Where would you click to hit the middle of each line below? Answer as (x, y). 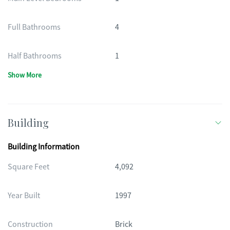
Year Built (24, 196)
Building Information (44, 147)
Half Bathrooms (35, 56)
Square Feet (28, 167)
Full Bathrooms (34, 27)
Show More (25, 75)
